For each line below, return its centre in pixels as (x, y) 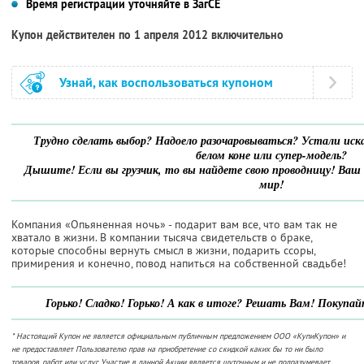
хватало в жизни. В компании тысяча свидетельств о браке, (162, 237)
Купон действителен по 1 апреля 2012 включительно (147, 35)
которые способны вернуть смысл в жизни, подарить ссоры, (163, 250)
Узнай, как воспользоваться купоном (166, 82)
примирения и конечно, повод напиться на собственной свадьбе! (179, 263)
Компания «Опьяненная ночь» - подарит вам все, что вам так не (174, 224)
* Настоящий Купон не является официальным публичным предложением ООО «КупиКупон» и (178, 336)
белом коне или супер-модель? (271, 155)
